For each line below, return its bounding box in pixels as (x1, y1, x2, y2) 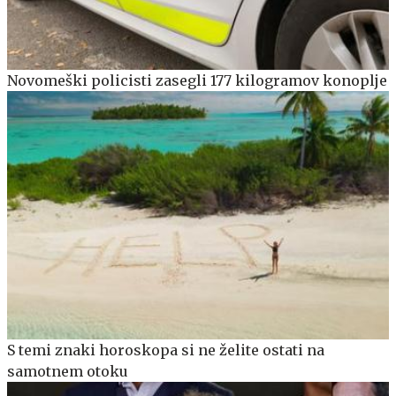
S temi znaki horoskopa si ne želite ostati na (7, 340, 324, 359)
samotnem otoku (7, 362, 128, 380)
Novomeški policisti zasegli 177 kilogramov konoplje (7, 72, 387, 90)
